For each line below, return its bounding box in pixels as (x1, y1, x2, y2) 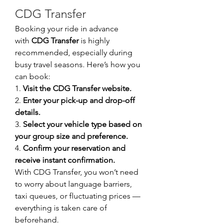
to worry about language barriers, (15, 179, 132, 189)
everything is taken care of (15, 203, 107, 213)
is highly (79, 36, 110, 46)
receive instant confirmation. (15, 155, 115, 165)
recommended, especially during (15, 48, 132, 58)
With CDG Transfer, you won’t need (15, 167, 138, 177)
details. (15, 108, 40, 117)
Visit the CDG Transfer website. (23, 84, 131, 94)
